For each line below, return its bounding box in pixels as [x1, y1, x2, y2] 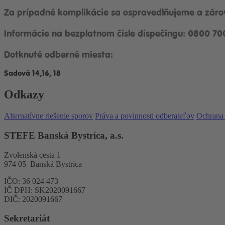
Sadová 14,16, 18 [4, 68, 61, 78]
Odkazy [4, 88, 44, 101]
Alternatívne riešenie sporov [4, 111, 93, 121]
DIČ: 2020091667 [4, 194, 62, 203]
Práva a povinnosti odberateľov [95, 111, 194, 121]
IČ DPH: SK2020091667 [4, 185, 87, 194]
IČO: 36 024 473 [4, 176, 58, 185]
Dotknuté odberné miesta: [4, 49, 113, 61]
